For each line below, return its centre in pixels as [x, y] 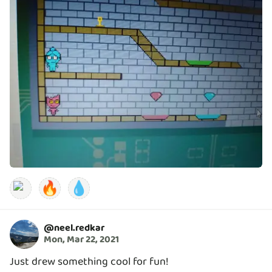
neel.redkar [79, 228]
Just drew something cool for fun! [89, 261]
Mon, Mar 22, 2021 [81, 240]
